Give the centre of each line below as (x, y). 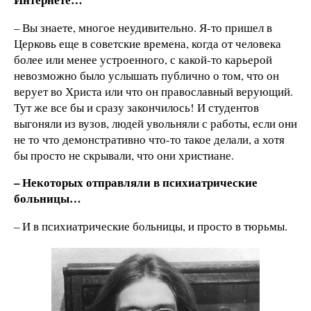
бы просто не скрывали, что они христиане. (124, 155)
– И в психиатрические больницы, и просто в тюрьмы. (151, 226)
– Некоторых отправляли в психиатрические (136, 183)
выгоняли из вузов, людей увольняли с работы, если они (155, 123)
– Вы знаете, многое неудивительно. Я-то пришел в (143, 27)
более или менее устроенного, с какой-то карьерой (143, 59)
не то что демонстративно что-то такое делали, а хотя (149, 139)
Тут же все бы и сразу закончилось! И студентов (136, 107)
